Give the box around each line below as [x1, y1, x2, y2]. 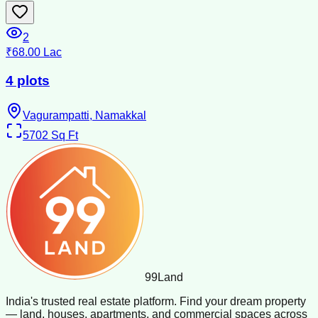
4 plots [6, 72, 50, 88]
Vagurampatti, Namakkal [23, 109, 146, 121]
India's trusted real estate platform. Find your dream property [6, 295, 306, 307]
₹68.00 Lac [6, 46, 62, 59]
